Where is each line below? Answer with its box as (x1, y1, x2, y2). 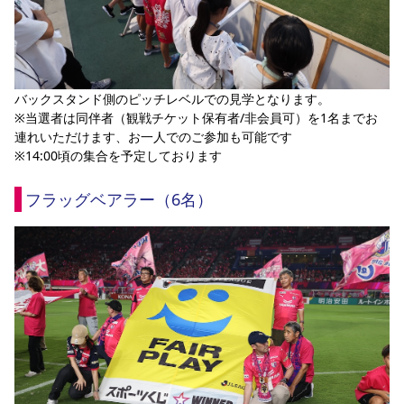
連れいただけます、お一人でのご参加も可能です (14, 127, 292, 145)
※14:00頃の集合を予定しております (14, 146, 222, 164)
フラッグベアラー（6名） (25, 188, 213, 210)
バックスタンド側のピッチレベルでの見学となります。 (14, 89, 330, 107)
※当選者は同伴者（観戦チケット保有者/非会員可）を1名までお (14, 108, 378, 126)
